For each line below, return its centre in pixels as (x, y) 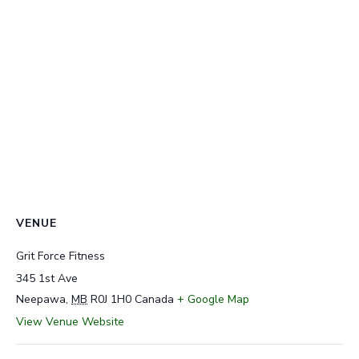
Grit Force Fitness (61, 256)
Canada (154, 299)
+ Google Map (213, 299)
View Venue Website (70, 321)
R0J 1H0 (111, 299)
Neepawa (41, 299)
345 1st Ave (47, 278)
